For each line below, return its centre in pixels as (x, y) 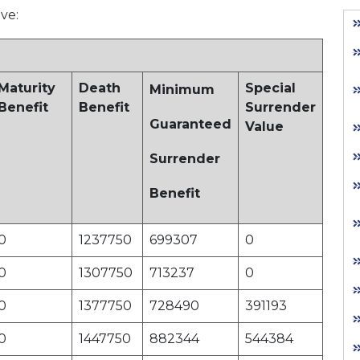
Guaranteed (190, 125)
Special (270, 88)
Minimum (182, 90)
